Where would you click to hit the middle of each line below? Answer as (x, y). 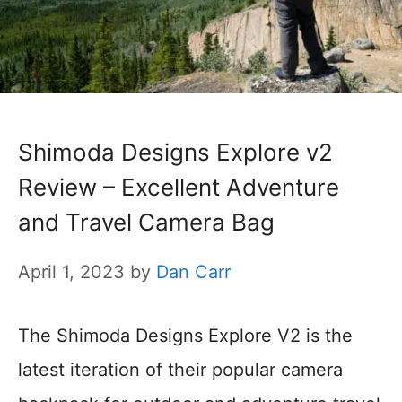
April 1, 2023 (71, 271)
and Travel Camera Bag (146, 222)
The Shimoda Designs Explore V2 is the (185, 335)
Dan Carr (193, 271)
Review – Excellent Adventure (179, 187)
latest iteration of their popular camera (180, 369)
